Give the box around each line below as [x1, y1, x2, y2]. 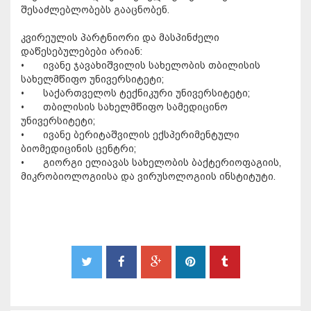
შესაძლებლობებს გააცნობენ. [21, 4, 169, 16]
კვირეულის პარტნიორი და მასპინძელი [21, 32, 219, 44]
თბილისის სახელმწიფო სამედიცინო [43, 101, 228, 113]
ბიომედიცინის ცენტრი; [21, 143, 136, 155]
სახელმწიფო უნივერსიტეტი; [21, 74, 164, 85]
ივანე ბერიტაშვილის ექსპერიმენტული [43, 129, 239, 141]
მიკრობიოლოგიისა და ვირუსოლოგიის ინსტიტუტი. [21, 171, 276, 183]
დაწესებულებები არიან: [21, 46, 142, 58]
